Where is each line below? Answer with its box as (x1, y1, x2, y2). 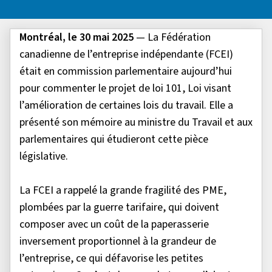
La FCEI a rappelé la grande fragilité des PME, (19, 183, 226, 199)
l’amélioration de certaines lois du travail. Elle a (19, 98, 233, 114)
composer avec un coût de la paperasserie (19, 217, 209, 233)
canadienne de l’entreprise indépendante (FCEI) (19, 47, 233, 63)
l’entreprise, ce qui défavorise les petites (19, 251, 203, 267)
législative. (19, 149, 70, 165)
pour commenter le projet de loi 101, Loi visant (19, 81, 231, 97)
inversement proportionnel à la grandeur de (19, 234, 216, 250)
